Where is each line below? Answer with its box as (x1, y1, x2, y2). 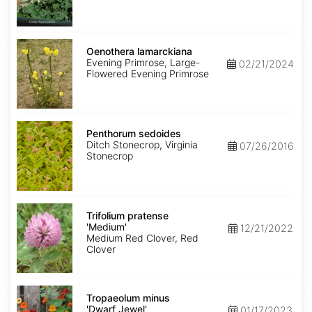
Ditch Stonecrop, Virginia (86, 139, 198, 151)
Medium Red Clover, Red (86, 232, 198, 244)
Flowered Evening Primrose (86, 68, 209, 80)
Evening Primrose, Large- (86, 56, 200, 69)
